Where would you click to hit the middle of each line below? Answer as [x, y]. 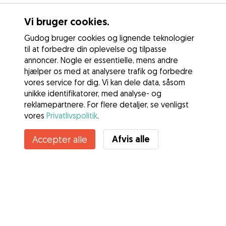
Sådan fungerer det [47, 210]
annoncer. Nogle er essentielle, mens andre [101, 60]
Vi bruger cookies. [67, 22]
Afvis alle [131, 139]
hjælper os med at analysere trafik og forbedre [108, 71]
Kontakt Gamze [113, 122]
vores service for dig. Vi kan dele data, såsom [105, 82]
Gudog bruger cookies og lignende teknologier [109, 38]
